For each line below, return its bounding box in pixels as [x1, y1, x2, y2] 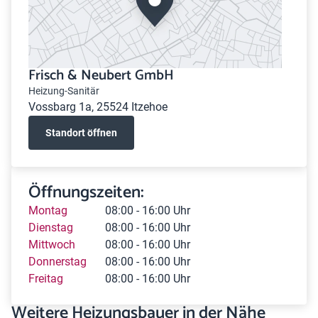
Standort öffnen [45, 126, 117, 138]
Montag [28, 204, 67, 217]
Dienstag [28, 221, 73, 234]
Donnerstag [28, 255, 87, 268]
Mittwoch [28, 238, 75, 251]
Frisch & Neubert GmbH [28, 64, 174, 87]
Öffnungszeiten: [28, 179, 144, 207]
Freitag [28, 272, 63, 285]
